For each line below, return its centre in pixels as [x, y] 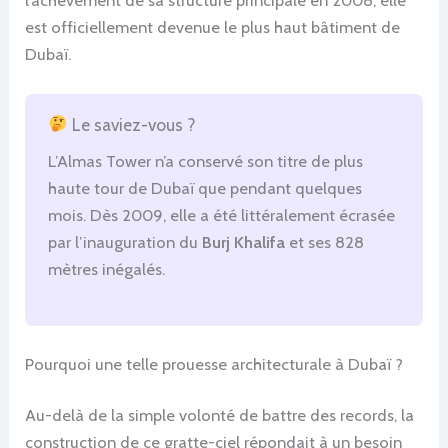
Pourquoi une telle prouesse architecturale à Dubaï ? [214, 363]
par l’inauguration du [125, 242]
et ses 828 [325, 242]
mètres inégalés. [107, 269]
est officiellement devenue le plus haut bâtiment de [213, 26]
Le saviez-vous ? [131, 124]
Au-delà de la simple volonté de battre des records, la [220, 415]
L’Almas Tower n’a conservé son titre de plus [206, 161]
